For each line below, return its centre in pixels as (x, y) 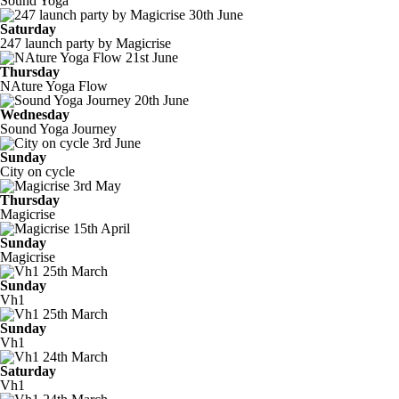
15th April (102, 228)
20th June (162, 100)
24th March (75, 357)
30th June (216, 15)
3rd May (97, 186)
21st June (152, 57)
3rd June (117, 143)
